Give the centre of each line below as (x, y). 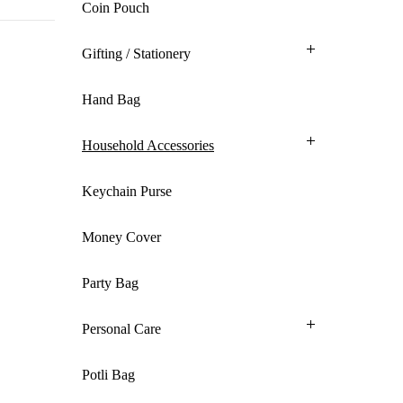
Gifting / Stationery (136, 54)
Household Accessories (148, 145)
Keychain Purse (127, 191)
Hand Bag (111, 99)
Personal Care (121, 329)
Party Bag (110, 283)
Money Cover (121, 237)
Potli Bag (108, 375)
